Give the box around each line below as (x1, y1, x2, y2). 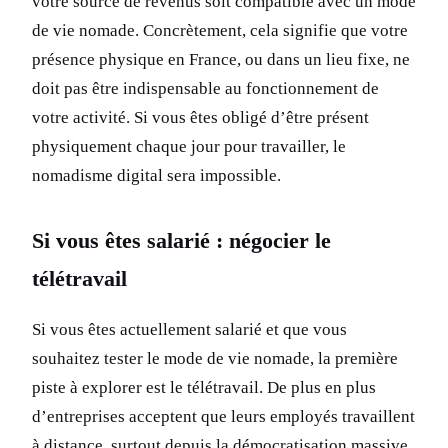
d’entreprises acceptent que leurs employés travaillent (32, 407, 415, 427)
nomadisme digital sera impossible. (32, 166, 281, 186)
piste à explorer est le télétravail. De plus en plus (32, 378, 376, 398)
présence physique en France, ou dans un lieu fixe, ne (32, 50, 410, 70)
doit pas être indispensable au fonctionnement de (32, 79, 379, 99)
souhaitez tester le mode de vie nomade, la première (32, 349, 398, 369)
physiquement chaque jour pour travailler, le (32, 137, 346, 157)
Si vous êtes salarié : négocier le (32, 228, 331, 254)
